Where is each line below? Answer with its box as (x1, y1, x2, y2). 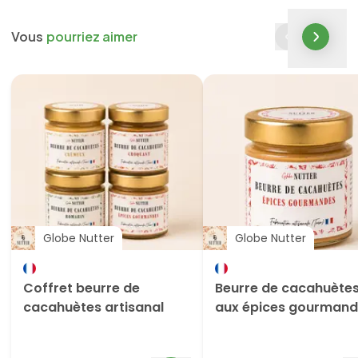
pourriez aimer (46, 27, 137, 45)
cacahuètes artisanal (23, 298, 164, 316)
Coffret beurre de (23, 279, 140, 297)
